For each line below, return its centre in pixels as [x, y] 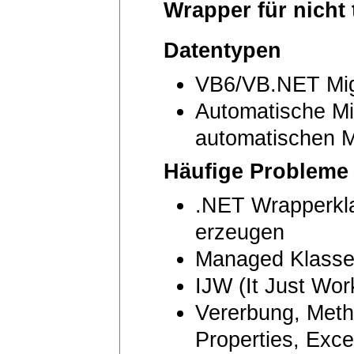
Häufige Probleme [256, 171]
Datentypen [222, 50]
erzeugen [240, 232]
